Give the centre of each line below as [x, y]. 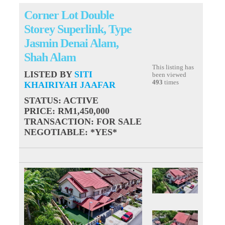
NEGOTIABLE [55, 132]
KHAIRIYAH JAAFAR [70, 85]
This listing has [173, 67]
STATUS [41, 100]
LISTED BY [49, 74]
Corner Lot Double [69, 15]
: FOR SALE [117, 122]
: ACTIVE [79, 100]
